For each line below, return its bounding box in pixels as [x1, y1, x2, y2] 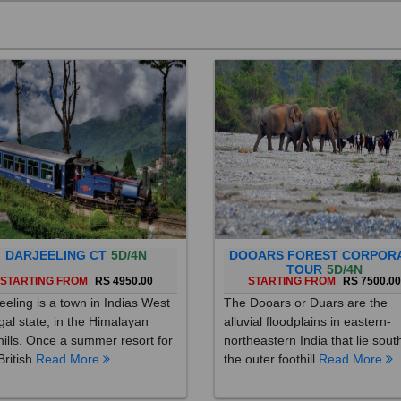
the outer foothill [224, 332, 319, 346]
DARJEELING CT [5, 228, 107, 243]
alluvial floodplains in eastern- [224, 294, 391, 309]
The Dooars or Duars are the [224, 276, 388, 290]
